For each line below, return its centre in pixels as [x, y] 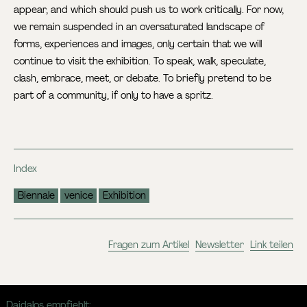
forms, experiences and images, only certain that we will [138, 44]
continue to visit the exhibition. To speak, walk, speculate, [140, 61]
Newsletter [219, 245]
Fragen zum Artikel [148, 245]
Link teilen [271, 245]
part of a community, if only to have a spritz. [115, 95]
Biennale [36, 196]
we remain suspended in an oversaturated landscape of [139, 26]
